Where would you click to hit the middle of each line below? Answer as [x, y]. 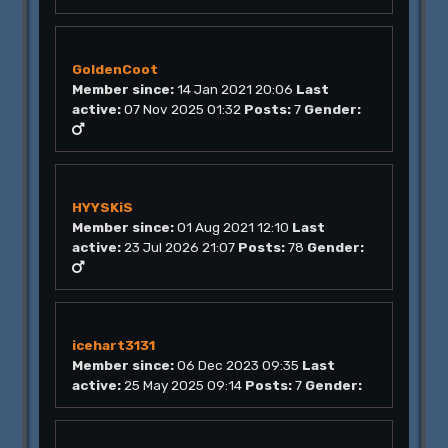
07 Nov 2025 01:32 [183, 109]
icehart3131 [114, 345]
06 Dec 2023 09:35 [238, 365]
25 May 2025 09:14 [183, 385]
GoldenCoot [115, 69]
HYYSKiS [103, 207]
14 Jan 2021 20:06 [235, 89]
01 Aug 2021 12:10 [233, 227]
